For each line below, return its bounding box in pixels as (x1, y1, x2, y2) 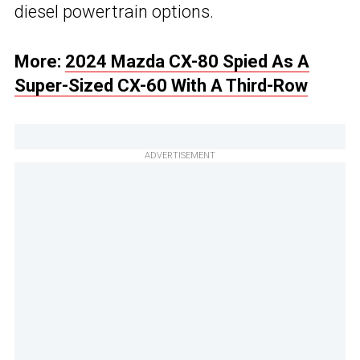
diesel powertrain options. (14, 2, 214, 22)
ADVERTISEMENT (145, 150, 215, 162)
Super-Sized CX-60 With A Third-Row (14, 76, 308, 96)
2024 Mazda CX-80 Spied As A (65, 51, 309, 72)
